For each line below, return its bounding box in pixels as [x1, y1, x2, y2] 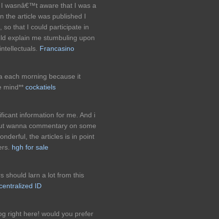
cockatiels [25, 83, 56, 91]
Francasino [40, 44, 74, 52]
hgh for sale [12, 143, 48, 152]
